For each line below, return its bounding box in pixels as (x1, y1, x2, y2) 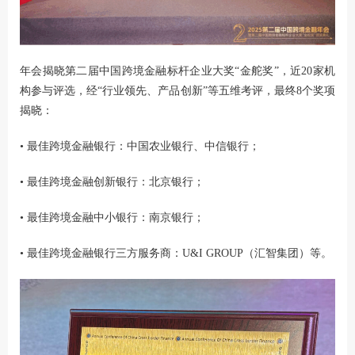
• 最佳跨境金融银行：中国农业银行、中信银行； (20, 140, 260, 152)
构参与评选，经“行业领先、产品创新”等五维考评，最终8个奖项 (20, 85, 335, 97)
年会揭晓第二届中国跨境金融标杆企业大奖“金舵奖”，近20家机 (20, 65, 335, 77)
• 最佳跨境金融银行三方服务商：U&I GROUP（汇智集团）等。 (20, 247, 332, 259)
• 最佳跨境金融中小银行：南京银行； (20, 212, 204, 223)
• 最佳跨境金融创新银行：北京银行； (20, 176, 204, 188)
